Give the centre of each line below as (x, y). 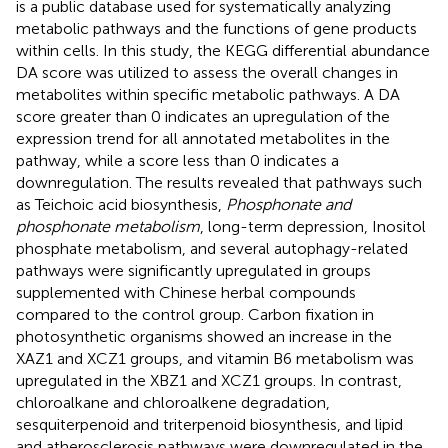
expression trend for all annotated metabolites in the (203, 138)
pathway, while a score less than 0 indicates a (177, 160)
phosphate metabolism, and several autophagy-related (212, 248)
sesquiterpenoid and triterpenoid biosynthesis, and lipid (209, 424)
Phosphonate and (288, 204)
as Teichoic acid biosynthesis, (121, 204)
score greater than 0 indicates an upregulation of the (203, 116)
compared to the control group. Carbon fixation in (195, 314)
